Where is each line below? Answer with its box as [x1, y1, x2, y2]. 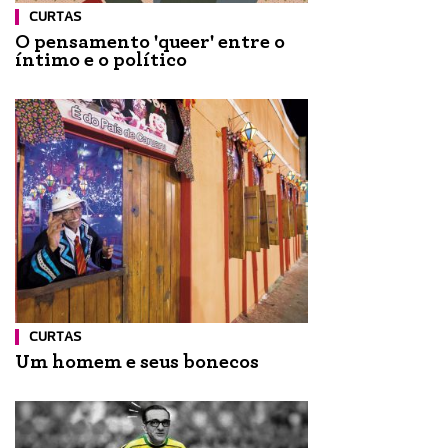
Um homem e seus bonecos [15, 352, 259, 373]
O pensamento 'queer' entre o [15, 31, 285, 52]
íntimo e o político [15, 49, 187, 70]
